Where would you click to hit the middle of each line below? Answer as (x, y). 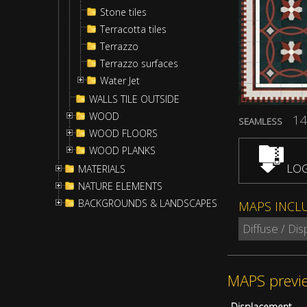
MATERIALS (102, 169)
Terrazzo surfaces (139, 63)
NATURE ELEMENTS (120, 186)
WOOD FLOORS (123, 133)
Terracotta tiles (133, 29)
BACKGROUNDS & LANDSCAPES (148, 203)
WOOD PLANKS (122, 150)
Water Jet (120, 81)
